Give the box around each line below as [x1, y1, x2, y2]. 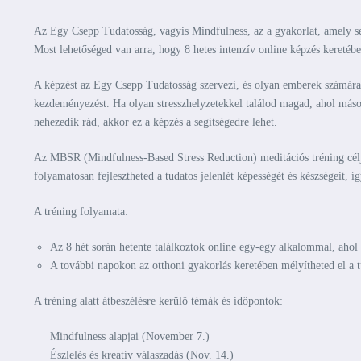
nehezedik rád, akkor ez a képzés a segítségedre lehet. [34, 116, 277, 128]
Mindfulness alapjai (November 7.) [50, 330, 210, 342]
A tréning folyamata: [34, 205, 128, 218]
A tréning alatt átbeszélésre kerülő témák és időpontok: [34, 295, 283, 307]
